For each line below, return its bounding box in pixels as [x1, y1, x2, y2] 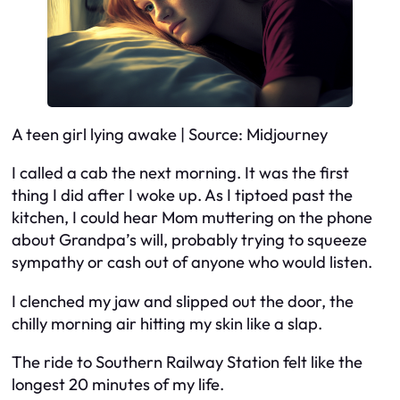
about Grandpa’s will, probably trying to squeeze [12, 229, 367, 251]
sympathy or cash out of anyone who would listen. [12, 252, 372, 273]
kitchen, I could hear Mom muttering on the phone [12, 207, 372, 229]
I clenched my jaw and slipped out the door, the [12, 290, 354, 312]
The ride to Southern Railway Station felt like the [12, 352, 362, 373]
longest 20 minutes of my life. [12, 374, 224, 396]
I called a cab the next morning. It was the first [12, 162, 349, 184]
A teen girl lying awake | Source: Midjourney [12, 123, 328, 145]
